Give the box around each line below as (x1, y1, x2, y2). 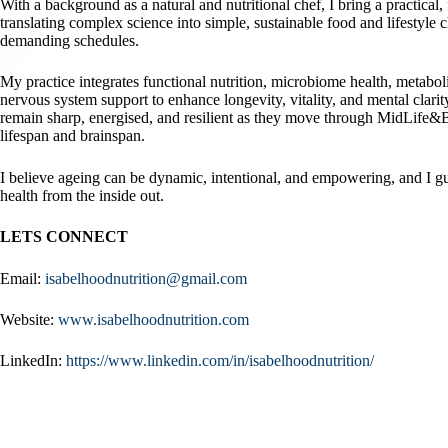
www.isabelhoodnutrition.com (57, 310, 249, 328)
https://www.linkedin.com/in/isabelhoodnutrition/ (65, 352, 374, 370)
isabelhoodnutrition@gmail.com (44, 269, 247, 287)
